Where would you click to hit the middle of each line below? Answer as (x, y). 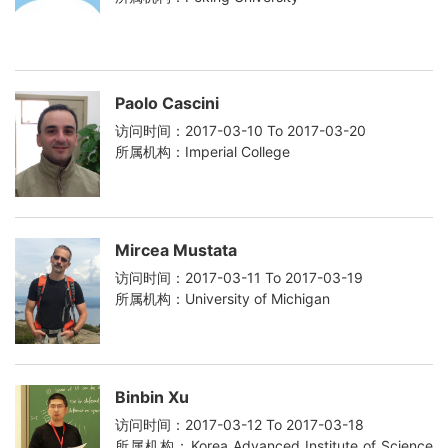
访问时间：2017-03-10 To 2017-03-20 (240, 130)
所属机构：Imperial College (202, 151)
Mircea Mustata (176, 249)
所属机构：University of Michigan (222, 298)
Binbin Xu (152, 397)
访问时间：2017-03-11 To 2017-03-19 (239, 277)
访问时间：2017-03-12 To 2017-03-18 (239, 425)
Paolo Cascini (167, 102)
